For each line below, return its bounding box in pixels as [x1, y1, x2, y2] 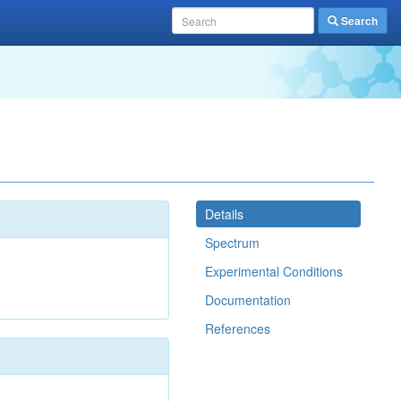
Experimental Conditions [205, 262, 343, 280]
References [205, 320, 270, 337]
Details [205, 205, 243, 223]
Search [338, 13, 378, 29]
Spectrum [205, 234, 260, 252]
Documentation [205, 291, 291, 309]
